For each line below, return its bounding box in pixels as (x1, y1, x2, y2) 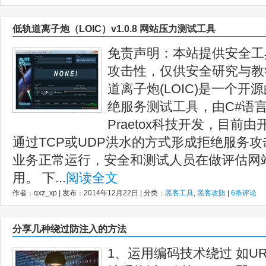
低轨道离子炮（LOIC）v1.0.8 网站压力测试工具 (12, 24, 216, 34)
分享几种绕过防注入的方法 (12, 224, 126, 234)
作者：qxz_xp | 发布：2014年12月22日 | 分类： (12, 189, 165, 197)
